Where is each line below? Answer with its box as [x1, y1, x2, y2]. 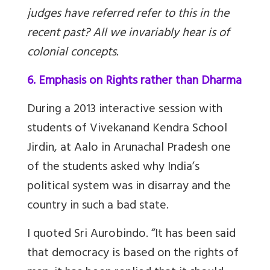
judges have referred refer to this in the [27, 3, 229, 26]
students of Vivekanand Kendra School [27, 118, 227, 140]
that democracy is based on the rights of [27, 242, 239, 265]
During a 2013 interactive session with [27, 98, 222, 121]
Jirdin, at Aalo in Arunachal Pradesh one [27, 137, 231, 160]
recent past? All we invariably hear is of [27, 22, 230, 45]
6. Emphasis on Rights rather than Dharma [27, 70, 242, 93]
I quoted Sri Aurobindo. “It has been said [27, 223, 236, 246]
